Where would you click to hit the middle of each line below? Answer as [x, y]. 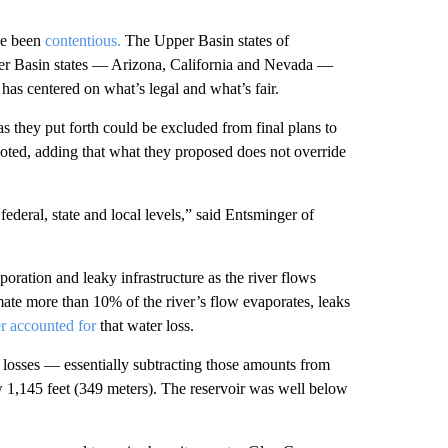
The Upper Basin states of [204, 40]
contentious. [82, 40]
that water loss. [144, 325]
